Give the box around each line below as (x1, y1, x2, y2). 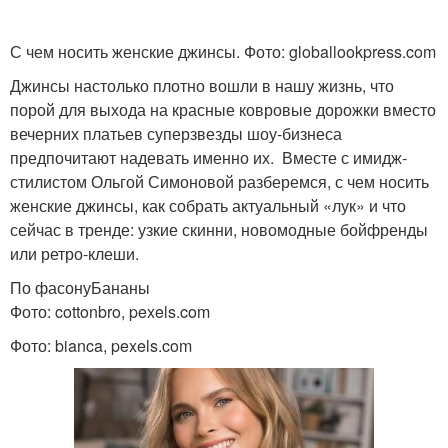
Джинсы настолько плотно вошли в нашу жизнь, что (10, 74, 394, 97)
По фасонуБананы (10, 276, 150, 299)
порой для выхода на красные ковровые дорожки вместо (10, 98, 436, 121)
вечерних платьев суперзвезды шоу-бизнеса (10, 122, 342, 145)
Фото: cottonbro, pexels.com (10, 300, 210, 323)
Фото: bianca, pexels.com (10, 334, 192, 357)
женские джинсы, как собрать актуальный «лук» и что (10, 194, 406, 217)
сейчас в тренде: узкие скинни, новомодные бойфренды (10, 218, 428, 241)
